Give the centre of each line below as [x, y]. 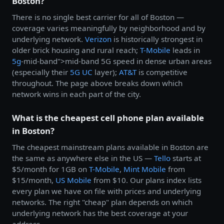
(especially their [41, 72]
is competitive [162, 72]
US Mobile [73, 180]
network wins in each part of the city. [76, 94]
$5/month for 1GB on [50, 169]
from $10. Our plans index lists [146, 180]
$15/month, [34, 180]
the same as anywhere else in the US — [83, 158]
